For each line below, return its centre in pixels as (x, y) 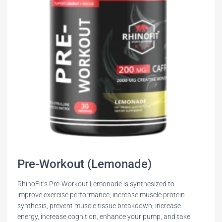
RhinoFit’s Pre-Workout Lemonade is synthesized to (96, 184)
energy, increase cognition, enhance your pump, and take (104, 217)
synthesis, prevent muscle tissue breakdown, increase (99, 206)
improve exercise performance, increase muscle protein (101, 195)
